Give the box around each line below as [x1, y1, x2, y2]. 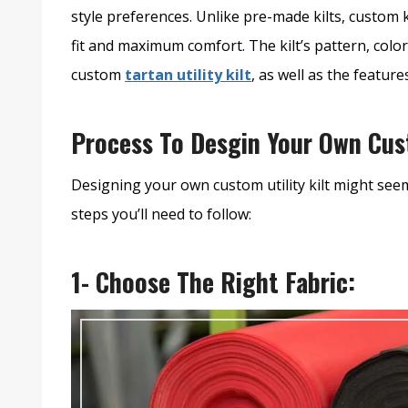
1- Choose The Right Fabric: [71, 263, 355, 301]
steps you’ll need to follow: [71, 204, 251, 225]
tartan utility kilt [125, 65, 251, 86]
